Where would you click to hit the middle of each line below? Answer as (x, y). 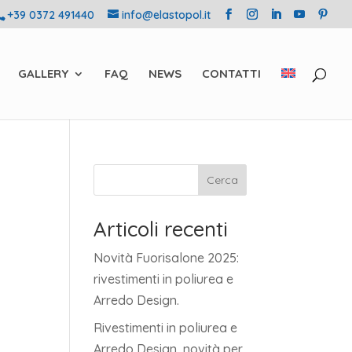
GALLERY (43, 73)
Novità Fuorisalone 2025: (167, 258)
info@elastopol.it (166, 15)
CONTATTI (231, 73)
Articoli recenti (161, 229)
